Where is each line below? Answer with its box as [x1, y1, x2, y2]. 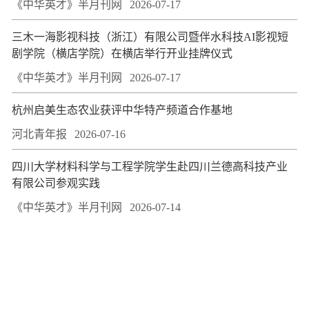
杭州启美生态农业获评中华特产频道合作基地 [12, 103, 232, 116]
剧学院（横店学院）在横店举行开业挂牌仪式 [12, 47, 232, 59]
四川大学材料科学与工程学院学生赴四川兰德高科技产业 [12, 160, 288, 172]
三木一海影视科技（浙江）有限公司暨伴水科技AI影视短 [12, 30, 288, 43]
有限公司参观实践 [12, 177, 100, 189]
